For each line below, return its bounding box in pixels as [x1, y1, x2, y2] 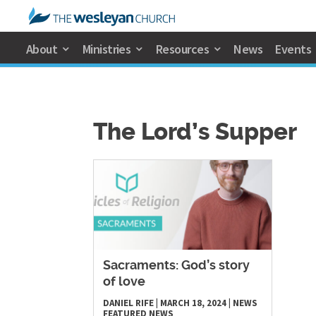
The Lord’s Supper [93, 121, 297, 145]
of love [103, 276, 145, 289]
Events [275, 41, 312, 57]
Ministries [82, 41, 131, 57]
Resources [155, 41, 209, 57]
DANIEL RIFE [103, 297, 154, 310]
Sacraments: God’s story [103, 260, 250, 273]
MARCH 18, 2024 [160, 297, 226, 310]
